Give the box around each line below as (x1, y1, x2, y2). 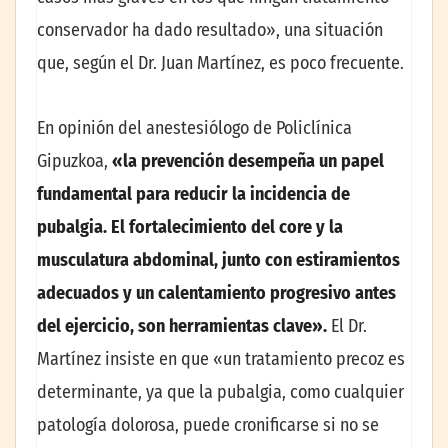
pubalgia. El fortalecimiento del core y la (37, 216, 343, 239)
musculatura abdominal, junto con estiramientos (37, 249, 400, 272)
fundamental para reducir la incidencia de (37, 183, 350, 206)
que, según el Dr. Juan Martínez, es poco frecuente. (37, 51, 404, 74)
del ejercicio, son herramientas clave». (37, 315, 327, 338)
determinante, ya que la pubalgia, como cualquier (37, 381, 404, 404)
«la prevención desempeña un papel (112, 150, 384, 173)
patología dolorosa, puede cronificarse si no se (37, 414, 379, 437)
